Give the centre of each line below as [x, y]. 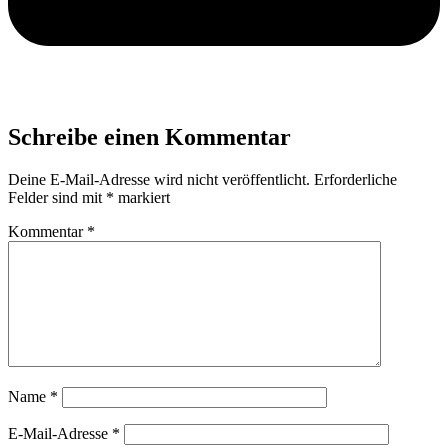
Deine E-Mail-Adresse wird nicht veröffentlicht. [159, 179]
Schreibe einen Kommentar [149, 136]
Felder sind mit [57, 197]
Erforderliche [355, 179]
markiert [142, 197]
